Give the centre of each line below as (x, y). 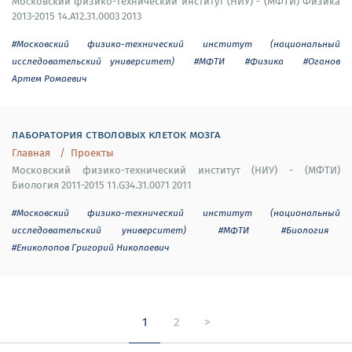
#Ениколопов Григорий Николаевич (91, 247)
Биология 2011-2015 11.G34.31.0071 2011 (102, 185)
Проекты (92, 153)
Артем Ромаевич (49, 78)
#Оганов (322, 61)
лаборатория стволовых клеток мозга (116, 134)
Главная (31, 153)
